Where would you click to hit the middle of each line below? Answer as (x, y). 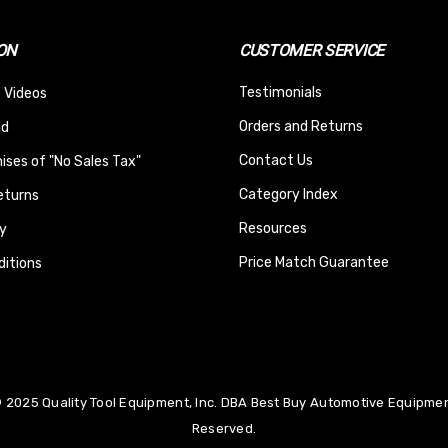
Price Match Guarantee (314, 262)
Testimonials (280, 92)
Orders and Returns (301, 126)
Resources (273, 228)
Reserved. (224, 428)
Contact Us (276, 160)
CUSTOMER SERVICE (311, 50)
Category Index (288, 194)
